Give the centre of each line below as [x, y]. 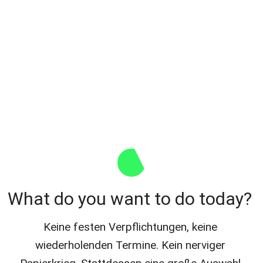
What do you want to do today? [131, 199]
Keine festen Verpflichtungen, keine [130, 227]
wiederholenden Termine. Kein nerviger [130, 245]
